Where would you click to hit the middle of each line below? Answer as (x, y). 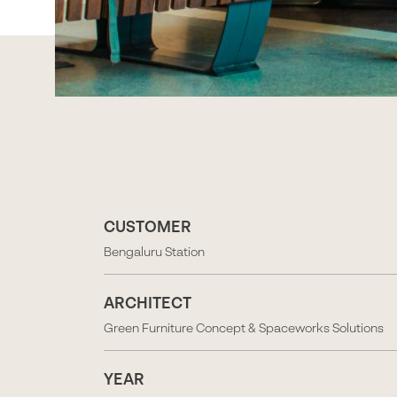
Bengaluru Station (154, 252)
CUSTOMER (148, 229)
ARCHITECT (148, 305)
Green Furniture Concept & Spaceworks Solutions (244, 328)
